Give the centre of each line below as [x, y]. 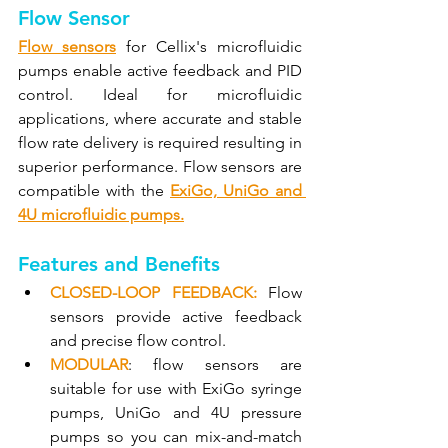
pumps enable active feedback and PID [160, 71]
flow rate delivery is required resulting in [160, 143]
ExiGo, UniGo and [236, 191]
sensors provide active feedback [176, 317]
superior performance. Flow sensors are [160, 167]
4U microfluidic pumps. [101, 215]
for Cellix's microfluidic [209, 47]
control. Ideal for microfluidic [160, 95]
